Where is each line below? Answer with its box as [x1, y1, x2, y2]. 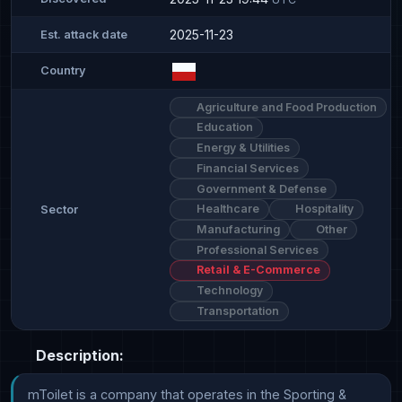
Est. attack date [40, 27, 127, 41]
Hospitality [293, 202, 354, 216]
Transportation [193, 303, 279, 318]
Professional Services [193, 242, 319, 257]
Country [40, 64, 86, 78]
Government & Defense [193, 181, 327, 196]
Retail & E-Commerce [193, 263, 320, 277]
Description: [32, 346, 124, 365]
